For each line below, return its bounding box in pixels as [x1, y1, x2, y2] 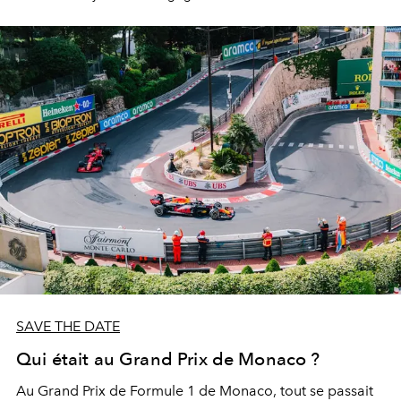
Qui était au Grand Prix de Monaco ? [16, 347, 320, 370]
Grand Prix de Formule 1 [38, 381, 195, 399]
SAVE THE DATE [16, 317, 120, 335]
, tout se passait [273, 381, 373, 399]
